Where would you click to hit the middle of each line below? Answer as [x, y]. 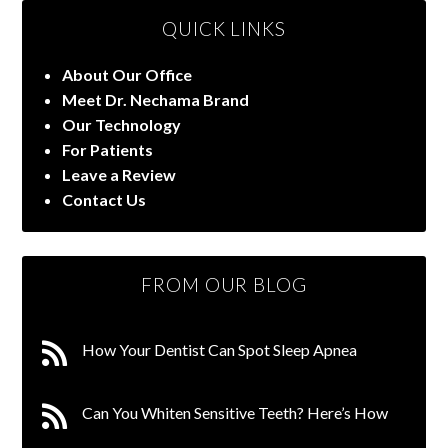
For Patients [108, 149]
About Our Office [127, 74]
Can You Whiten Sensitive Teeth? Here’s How [235, 412]
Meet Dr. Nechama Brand [156, 99]
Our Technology [122, 124]
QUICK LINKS [224, 28]
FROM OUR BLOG [224, 284]
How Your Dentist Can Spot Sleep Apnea [220, 349]
